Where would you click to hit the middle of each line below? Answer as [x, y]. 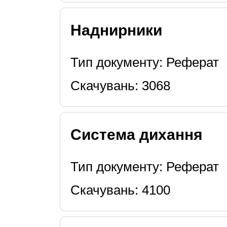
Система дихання [136, 135]
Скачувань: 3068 [120, 86]
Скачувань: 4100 [120, 190]
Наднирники [116, 30]
